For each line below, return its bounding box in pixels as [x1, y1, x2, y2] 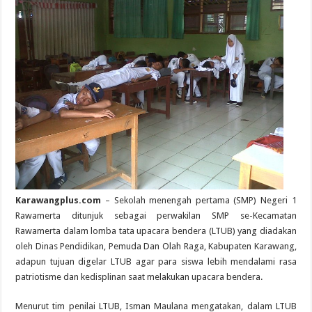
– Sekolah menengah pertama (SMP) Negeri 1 [101, 194, 297, 205]
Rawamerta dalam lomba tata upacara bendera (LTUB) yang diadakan [15, 225, 297, 236]
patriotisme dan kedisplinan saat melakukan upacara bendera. [15, 271, 263, 282]
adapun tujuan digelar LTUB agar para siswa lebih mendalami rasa [15, 256, 297, 267]
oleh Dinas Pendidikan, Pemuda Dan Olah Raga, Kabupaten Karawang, [15, 240, 297, 251]
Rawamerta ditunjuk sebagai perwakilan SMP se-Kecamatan [15, 210, 297, 221]
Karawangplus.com [15, 194, 102, 205]
